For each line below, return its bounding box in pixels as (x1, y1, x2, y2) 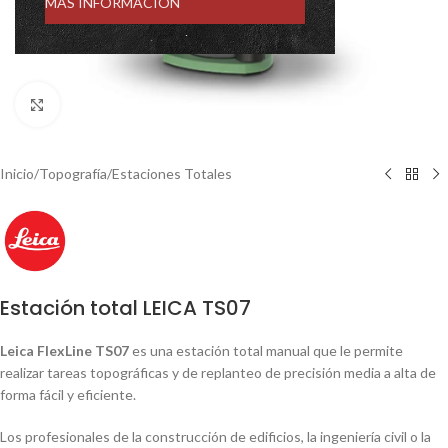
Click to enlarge (59, 96, 155, 112)
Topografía (39, 165, 107, 182)
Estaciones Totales (112, 165, 232, 182)
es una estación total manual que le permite (129, 342, 403, 359)
